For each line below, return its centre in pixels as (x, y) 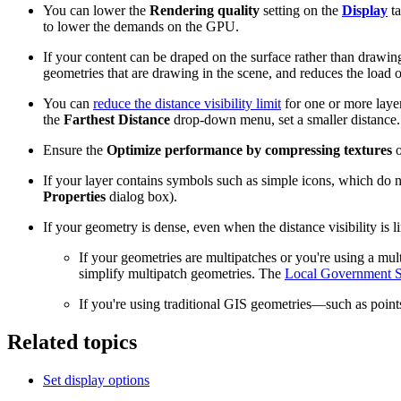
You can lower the (96, 10)
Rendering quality (205, 10)
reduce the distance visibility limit (187, 103)
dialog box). (141, 196)
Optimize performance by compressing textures (249, 149)
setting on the (301, 10)
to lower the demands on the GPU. (141, 26)
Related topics (72, 341)
